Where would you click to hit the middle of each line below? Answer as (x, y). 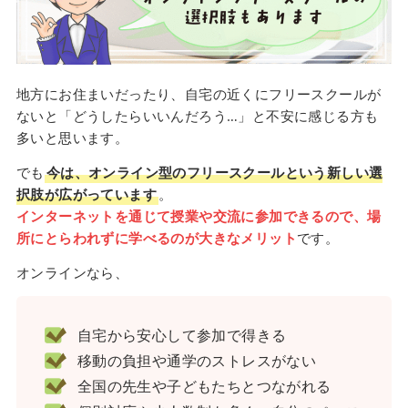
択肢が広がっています (86, 194)
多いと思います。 (72, 137)
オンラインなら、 (72, 272)
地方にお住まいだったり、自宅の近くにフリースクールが (199, 93)
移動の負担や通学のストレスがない (197, 360)
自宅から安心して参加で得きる (182, 335)
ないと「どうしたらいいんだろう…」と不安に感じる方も (197, 115)
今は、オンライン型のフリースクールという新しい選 (214, 172)
